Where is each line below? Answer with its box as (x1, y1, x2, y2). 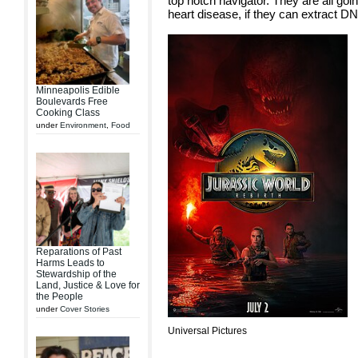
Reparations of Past (36, 246, 121, 257)
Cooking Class (36, 107, 100, 118)
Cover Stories (60, 304, 109, 313)
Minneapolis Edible (36, 85, 120, 96)
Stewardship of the (36, 268, 117, 280)
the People (36, 291, 83, 302)
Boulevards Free (36, 96, 108, 107)
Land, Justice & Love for (36, 280, 140, 291)
